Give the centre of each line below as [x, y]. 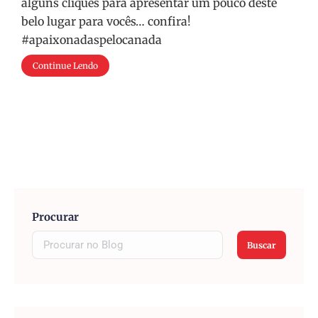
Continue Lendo [65, 66]
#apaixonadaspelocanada [92, 40]
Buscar [262, 245]
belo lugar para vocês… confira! [106, 21]
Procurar [55, 217]
